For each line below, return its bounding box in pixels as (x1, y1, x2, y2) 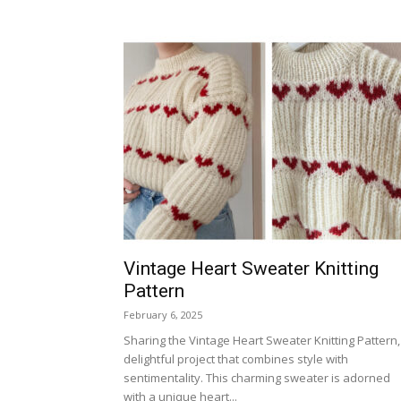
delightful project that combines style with (124, 351, 348, 367)
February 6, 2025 (124, 308, 202, 321)
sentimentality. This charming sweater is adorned (124, 370, 390, 386)
